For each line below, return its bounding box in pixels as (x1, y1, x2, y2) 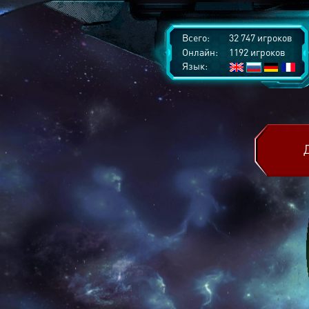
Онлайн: (182, 46, 218, 58)
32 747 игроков (227, 31, 292, 43)
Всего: (182, 31, 210, 43)
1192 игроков (227, 46, 286, 58)
